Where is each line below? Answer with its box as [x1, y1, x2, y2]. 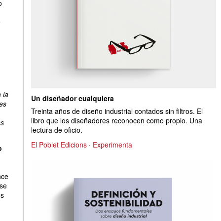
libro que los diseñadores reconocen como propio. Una [31, 115, 202, 125]
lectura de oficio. [31, 125, 82, 135]
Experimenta [93, 140, 132, 150]
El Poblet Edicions [31, 140, 87, 150]
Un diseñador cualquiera [31, 93, 114, 103]
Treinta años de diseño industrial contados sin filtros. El [31, 106, 203, 116]
